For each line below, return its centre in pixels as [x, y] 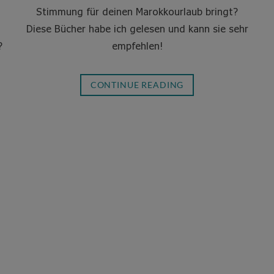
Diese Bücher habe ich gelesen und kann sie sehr [137, 28]
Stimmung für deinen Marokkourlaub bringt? [137, 11]
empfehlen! [137, 46]
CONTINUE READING [137, 85]
